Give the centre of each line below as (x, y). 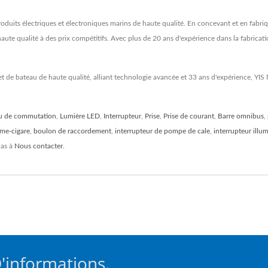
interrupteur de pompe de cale (162, 131)
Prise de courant (189, 116)
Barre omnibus (241, 116)
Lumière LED (80, 116)
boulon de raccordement (72, 131)
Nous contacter (39, 146)
